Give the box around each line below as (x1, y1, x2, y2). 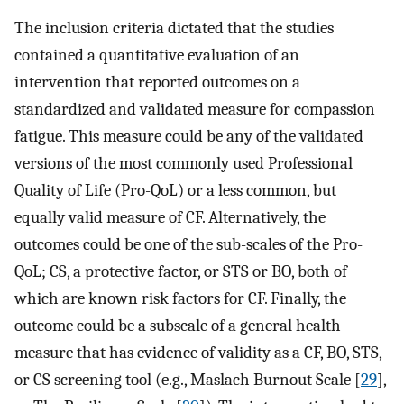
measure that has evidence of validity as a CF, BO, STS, (14, 343, 381, 363)
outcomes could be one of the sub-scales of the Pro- (14, 234, 363, 255)
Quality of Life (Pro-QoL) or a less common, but (14, 180, 336, 201)
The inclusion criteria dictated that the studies (14, 18, 334, 39)
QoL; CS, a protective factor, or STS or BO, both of (14, 262, 347, 282)
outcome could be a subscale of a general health (14, 316, 341, 336)
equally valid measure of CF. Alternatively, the (14, 207, 326, 228)
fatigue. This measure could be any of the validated (14, 126, 363, 147)
